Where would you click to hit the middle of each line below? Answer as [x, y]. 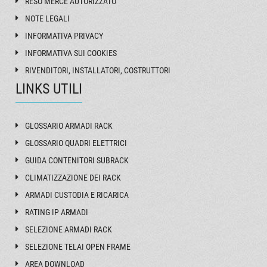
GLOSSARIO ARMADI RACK [69, 125]
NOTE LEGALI [48, 18]
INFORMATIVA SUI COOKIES [71, 53]
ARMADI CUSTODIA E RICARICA [77, 195]
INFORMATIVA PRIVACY [64, 35]
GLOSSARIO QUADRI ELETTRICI [76, 143]
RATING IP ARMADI [57, 212]
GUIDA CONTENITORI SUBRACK [77, 160]
